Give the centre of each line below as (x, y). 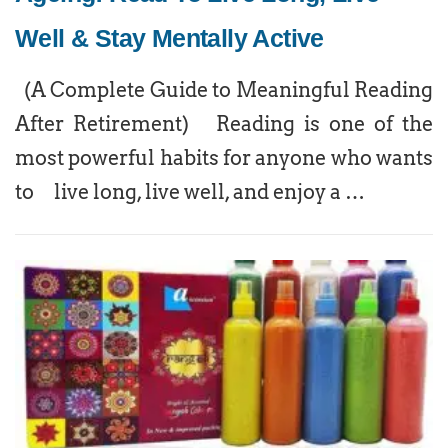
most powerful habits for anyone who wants (224, 158)
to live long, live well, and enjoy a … (190, 192)
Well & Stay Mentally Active (179, 38)
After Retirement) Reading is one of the (224, 124)
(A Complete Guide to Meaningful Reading (224, 90)
